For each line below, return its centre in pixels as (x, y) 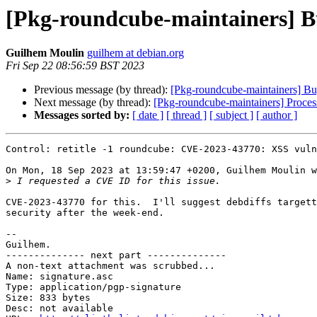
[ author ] (277, 115)
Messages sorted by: (82, 115)
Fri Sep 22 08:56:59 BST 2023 (75, 66)
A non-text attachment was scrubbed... (110, 266)
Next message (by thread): (94, 103)
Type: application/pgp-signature (93, 287)
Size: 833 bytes (48, 298)
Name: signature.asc (59, 277)
